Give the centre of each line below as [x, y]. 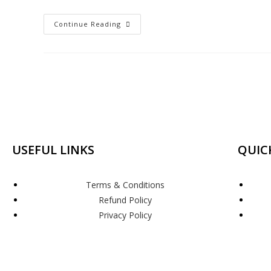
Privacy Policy [125, 215]
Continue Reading [87, 24]
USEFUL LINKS [53, 150]
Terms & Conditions [125, 185]
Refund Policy [125, 200]
